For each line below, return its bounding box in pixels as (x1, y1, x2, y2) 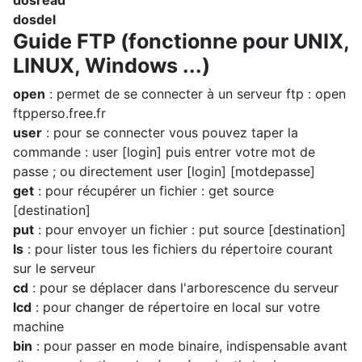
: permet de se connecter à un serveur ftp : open (45, 86, 346, 102)
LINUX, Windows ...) (13, 53, 210, 78)
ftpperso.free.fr (13, 105, 106, 121)
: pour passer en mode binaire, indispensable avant (32, 338, 347, 354)
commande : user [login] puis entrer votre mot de (13, 144, 315, 160)
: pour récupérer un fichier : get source (34, 183, 274, 199)
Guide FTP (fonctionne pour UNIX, (13, 29, 349, 53)
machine (13, 318, 64, 335)
